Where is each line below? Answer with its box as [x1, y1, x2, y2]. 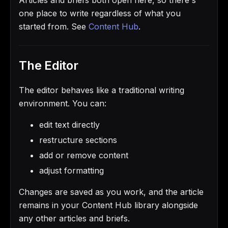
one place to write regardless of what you [19, 8, 181, 18]
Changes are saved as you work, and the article [19, 186, 204, 197]
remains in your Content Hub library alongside [19, 199, 198, 210]
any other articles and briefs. [19, 213, 130, 223]
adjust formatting [39, 165, 104, 176]
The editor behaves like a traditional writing [19, 84, 184, 95]
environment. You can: [19, 98, 106, 108]
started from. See [19, 21, 89, 32]
